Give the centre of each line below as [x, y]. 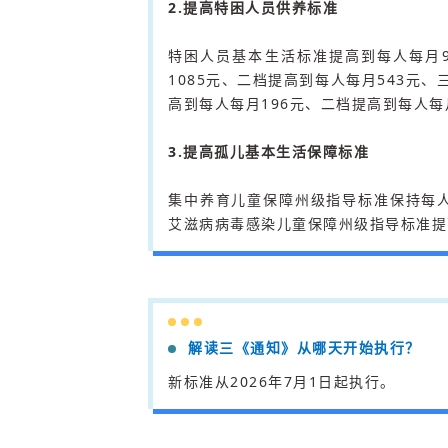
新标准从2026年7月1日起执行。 [282, 381]
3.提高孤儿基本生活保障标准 [268, 151]
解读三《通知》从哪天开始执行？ [304, 347]
